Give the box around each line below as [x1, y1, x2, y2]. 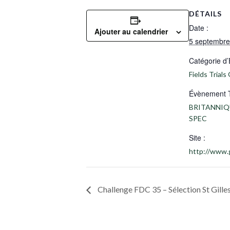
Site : [189, 132, 205, 143]
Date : [189, 23, 208, 33]
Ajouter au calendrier [94, 26, 168, 36]
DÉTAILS [189, 9, 222, 18]
